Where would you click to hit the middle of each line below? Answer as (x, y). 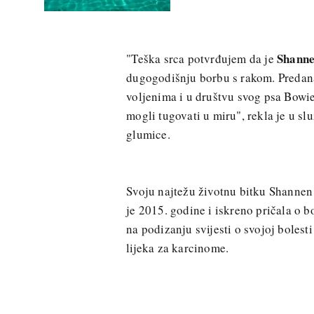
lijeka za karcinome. (178, 248)
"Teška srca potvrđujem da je (202, 58)
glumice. (148, 134)
